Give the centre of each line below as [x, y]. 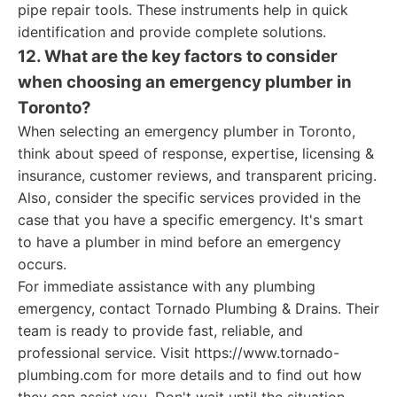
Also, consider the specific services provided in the [189, 198]
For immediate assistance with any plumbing [167, 286]
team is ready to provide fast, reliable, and [160, 331]
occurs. [42, 264]
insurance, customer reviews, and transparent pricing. [197, 175]
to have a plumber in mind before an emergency [179, 242]
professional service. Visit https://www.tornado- [179, 353]
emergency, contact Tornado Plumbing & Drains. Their [198, 308]
